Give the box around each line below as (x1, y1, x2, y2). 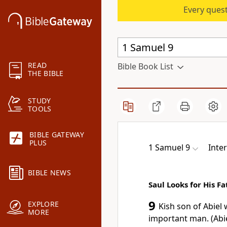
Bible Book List (118, 61, 173, 72)
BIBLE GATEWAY (29, 130, 84, 140)
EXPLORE (28, 199, 59, 209)
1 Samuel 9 (148, 142, 190, 153)
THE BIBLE (28, 68, 64, 79)
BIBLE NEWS (28, 168, 71, 178)
